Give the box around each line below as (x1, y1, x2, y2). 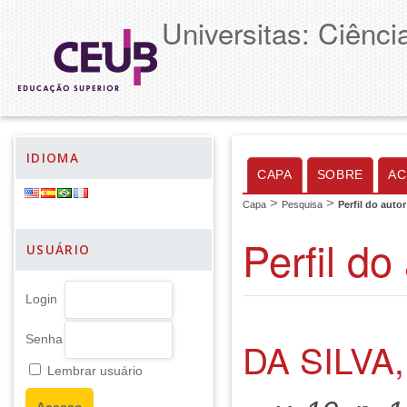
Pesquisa (282, 199, 323, 210)
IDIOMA (26, 150, 80, 166)
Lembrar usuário (47, 364, 143, 378)
